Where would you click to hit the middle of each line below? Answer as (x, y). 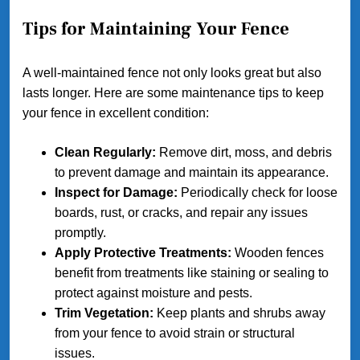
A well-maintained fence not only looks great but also (172, 73)
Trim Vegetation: (104, 313)
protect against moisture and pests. (153, 293)
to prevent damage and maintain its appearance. (192, 173)
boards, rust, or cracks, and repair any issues (181, 213)
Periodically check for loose (258, 193)
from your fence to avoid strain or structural (175, 333)
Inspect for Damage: (116, 193)
